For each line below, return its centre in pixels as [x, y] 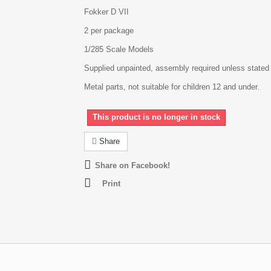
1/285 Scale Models [119, 49]
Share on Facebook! [132, 165]
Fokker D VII [106, 12]
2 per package [109, 31]
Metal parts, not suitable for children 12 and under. [172, 87]
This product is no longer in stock [156, 117]
